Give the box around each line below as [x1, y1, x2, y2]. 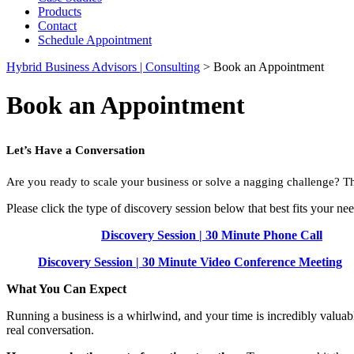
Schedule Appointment [38, 33, 152, 47]
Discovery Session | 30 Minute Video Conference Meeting [38, 254, 342, 269]
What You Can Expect [6, 281, 126, 296]
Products [38, 5, 81, 18]
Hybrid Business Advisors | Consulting [6, 60, 200, 73]
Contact [38, 19, 77, 32]
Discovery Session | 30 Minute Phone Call [101, 228, 322, 242]
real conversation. [6, 322, 94, 337]
